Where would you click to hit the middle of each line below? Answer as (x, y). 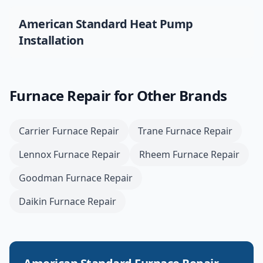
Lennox (35, 154)
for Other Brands (169, 95)
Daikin (33, 201)
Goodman (41, 178)
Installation (51, 40)
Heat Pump (161, 24)
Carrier (34, 131)
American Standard (73, 24)
